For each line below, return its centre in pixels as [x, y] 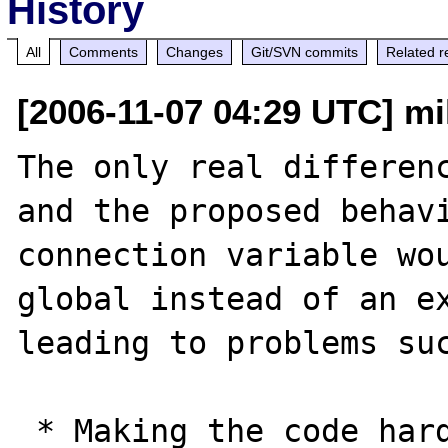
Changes [195, 51]
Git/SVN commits [305, 51]
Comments [104, 51]
